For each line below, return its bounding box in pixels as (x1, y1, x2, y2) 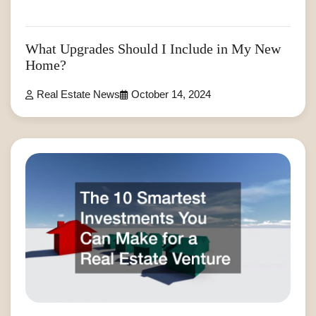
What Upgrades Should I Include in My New (25, 41, 281, 57)
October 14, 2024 (131, 89, 211, 101)
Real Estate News (37, 89, 120, 101)
